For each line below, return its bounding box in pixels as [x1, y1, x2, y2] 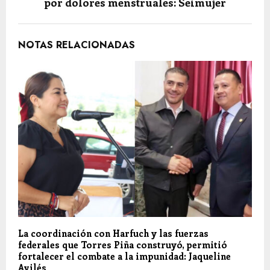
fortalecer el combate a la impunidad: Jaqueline [18, 250, 231, 262]
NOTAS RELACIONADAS [18, 38, 135, 52]
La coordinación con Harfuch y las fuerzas [18, 227, 209, 239]
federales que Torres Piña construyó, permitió [18, 238, 227, 251]
